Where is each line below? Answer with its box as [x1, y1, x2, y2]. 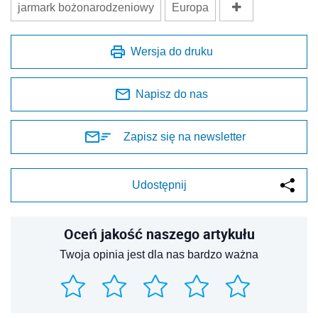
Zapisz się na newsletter [124, 130, 246, 143]
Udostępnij [131, 178, 187, 191]
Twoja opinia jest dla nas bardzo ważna [60, 248, 258, 261]
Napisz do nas [136, 87, 208, 100]
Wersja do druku [131, 45, 213, 57]
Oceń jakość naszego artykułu [63, 224, 255, 243]
